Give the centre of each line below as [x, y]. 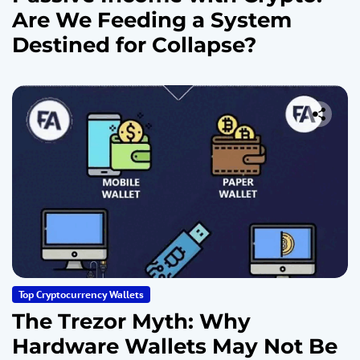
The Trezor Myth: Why [131, 321]
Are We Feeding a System [152, 20]
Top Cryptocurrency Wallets [81, 294]
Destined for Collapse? [134, 45]
